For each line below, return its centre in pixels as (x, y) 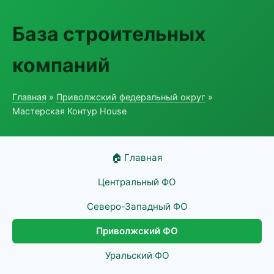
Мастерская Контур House (69, 111)
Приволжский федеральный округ (131, 97)
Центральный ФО (137, 182)
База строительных (109, 34)
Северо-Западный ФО (137, 206)
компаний (61, 65)
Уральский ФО (137, 255)
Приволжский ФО (137, 231)
